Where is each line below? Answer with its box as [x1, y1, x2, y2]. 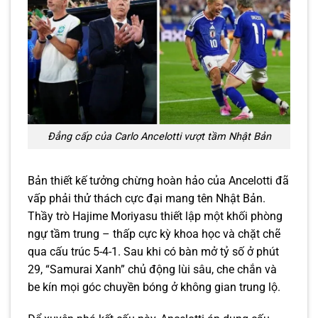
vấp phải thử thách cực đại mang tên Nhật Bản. [28, 191, 265, 205]
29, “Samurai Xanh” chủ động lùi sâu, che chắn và [28, 262, 277, 276]
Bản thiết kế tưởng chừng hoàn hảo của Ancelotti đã [28, 173, 289, 187]
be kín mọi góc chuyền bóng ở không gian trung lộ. [28, 280, 280, 294]
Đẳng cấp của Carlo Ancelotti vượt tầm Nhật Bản [47, 130, 271, 143]
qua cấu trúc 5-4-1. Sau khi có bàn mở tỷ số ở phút [28, 244, 279, 258]
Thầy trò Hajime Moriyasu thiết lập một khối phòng [28, 209, 283, 223]
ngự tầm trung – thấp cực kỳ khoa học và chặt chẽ [28, 226, 280, 241]
